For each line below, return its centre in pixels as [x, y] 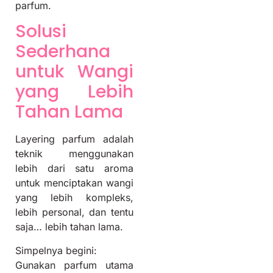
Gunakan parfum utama [74, 265]
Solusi [41, 32]
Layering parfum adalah [74, 139]
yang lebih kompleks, [74, 198]
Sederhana [63, 52]
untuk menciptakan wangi [74, 183]
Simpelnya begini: [56, 250]
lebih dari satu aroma [74, 168]
